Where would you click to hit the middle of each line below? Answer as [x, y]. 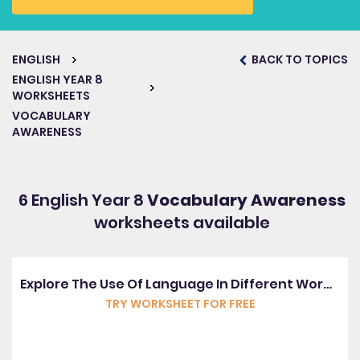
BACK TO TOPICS [299, 59]
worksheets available [182, 223]
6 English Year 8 [83, 200]
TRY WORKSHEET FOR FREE [180, 304]
